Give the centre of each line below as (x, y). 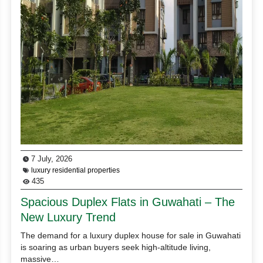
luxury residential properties (76, 170)
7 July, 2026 (51, 159)
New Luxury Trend (68, 217)
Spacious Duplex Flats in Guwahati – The (128, 202)
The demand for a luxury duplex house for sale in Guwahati (131, 235)
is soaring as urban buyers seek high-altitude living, (116, 247)
